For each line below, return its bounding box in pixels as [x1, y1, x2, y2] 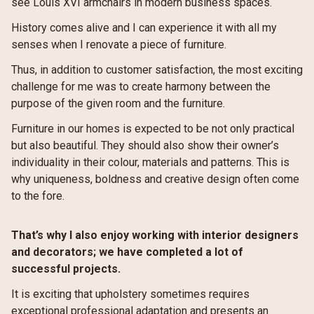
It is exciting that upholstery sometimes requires [11, 287, 250, 301]
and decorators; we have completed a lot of [11, 245, 243, 259]
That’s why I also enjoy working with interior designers [11, 228, 299, 242]
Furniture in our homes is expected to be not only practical [11, 122, 294, 135]
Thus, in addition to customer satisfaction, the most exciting [11, 63, 303, 76]
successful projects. [11, 262, 121, 275]
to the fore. [11, 189, 64, 203]
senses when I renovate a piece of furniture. [11, 38, 226, 51]
